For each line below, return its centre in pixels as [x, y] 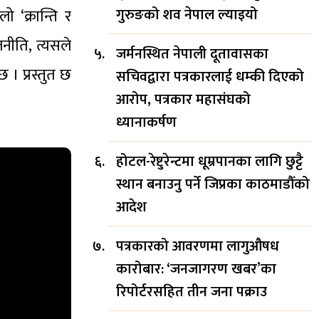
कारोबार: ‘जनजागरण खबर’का [196, 269]
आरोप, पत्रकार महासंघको [183, 99]
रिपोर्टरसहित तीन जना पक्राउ [192, 292]
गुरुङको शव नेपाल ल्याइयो [187, 15]
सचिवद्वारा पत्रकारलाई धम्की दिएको [210, 77]
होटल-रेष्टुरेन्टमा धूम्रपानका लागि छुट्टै [210, 161]
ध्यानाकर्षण [146, 122]
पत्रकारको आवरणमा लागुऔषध [198, 246]
